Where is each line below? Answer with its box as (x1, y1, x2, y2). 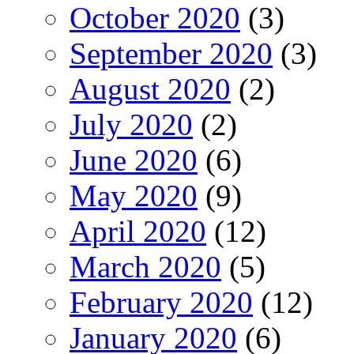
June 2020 (70, 142, 198, 177)
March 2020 (70, 249, 221, 284)
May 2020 (70, 178, 198, 213)
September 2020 (70, 36, 273, 70)
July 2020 (70, 107, 193, 141)
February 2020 (70, 284, 253, 319)
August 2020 (70, 71, 231, 106)
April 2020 (70, 213, 206, 248)
